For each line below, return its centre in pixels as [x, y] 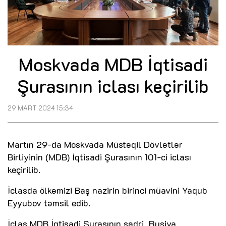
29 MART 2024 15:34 [40, 108]
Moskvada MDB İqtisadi [113, 64]
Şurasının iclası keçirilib [113, 86]
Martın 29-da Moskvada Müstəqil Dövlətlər [95, 145]
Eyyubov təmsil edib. [49, 203]
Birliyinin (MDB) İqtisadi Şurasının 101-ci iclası [99, 157]
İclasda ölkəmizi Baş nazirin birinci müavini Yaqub [107, 190]
